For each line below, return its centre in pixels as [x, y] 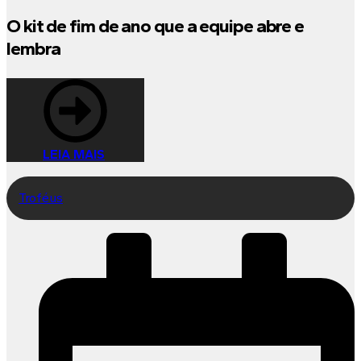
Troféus [41, 198]
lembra [33, 49]
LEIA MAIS [74, 155]
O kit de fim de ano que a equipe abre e [156, 26]
